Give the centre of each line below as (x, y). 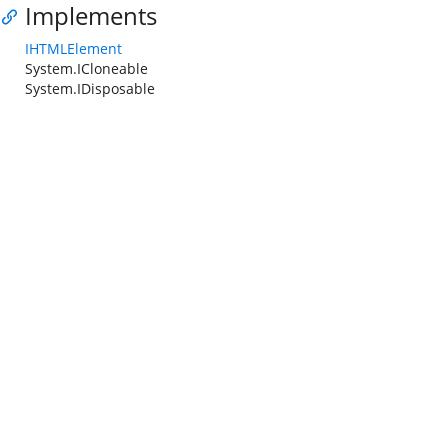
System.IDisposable (90, 88)
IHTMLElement (73, 48)
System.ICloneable (86, 68)
